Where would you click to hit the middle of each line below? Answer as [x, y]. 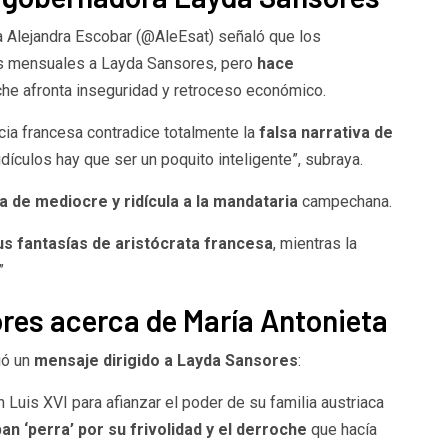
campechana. [346, 201]
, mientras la [314, 243]
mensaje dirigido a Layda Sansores [165, 360]
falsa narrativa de [325, 132]
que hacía [343, 429]
